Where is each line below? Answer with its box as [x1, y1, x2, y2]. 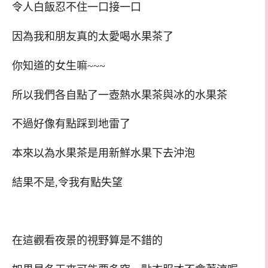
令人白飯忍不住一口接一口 [12, 1, 141, 14]
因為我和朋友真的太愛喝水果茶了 [12, 31, 173, 43]
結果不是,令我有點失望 [12, 176, 123, 188]
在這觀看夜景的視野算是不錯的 [12, 234, 163, 247]
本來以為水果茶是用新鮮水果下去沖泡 [12, 147, 195, 160]
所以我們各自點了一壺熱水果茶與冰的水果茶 [12, 89, 227, 101]
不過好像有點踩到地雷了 [12, 118, 130, 130]
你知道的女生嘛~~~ [12, 59, 105, 72]
